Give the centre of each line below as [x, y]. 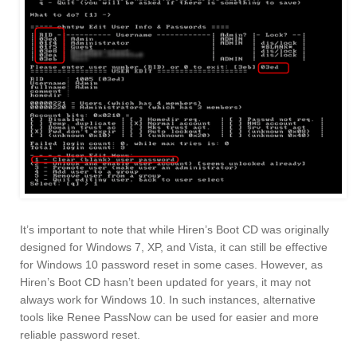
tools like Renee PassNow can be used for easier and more [169, 318]
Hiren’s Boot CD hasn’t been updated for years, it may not [165, 282]
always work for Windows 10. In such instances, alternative [168, 300]
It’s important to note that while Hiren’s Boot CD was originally [175, 230]
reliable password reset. [80, 335]
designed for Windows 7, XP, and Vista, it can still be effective [174, 247]
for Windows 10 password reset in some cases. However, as [171, 265]
